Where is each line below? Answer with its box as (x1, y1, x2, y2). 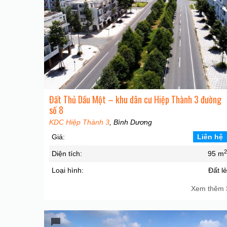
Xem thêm (191, 184, 226, 193)
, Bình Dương (109, 118, 152, 127)
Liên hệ (197, 133, 223, 141)
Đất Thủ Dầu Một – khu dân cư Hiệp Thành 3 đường (49, 93, 221, 106)
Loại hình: (52, 166, 84, 175)
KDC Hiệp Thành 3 (49, 118, 109, 127)
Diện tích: (52, 149, 83, 158)
